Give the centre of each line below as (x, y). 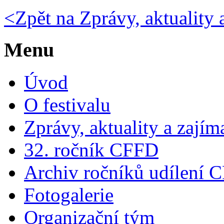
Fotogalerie (69, 195)
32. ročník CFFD (91, 150)
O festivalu (67, 105)
